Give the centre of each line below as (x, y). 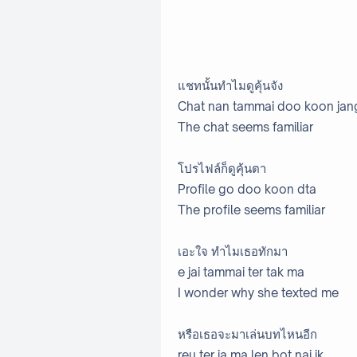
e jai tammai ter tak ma (241, 273)
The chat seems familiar (245, 127)
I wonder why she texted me (258, 293)
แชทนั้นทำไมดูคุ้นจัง (230, 86)
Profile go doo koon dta (247, 190)
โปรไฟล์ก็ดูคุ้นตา (222, 169)
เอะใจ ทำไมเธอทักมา (233, 252)
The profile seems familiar (251, 210)
